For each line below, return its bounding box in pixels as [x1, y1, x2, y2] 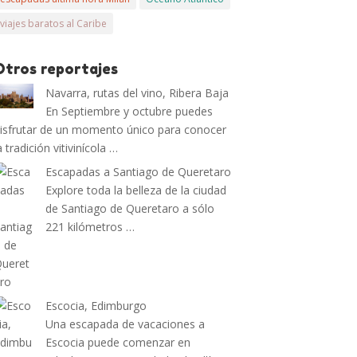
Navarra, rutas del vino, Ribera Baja [45, 85, 229, 100]
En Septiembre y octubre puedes [45, 104, 214, 119]
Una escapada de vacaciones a [45, 316, 206, 331]
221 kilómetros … [45, 219, 135, 234]
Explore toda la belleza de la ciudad [45, 182, 227, 198]
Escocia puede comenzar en [45, 335, 191, 350]
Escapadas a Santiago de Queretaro [45, 164, 232, 179]
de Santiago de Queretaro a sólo [45, 201, 215, 216]
